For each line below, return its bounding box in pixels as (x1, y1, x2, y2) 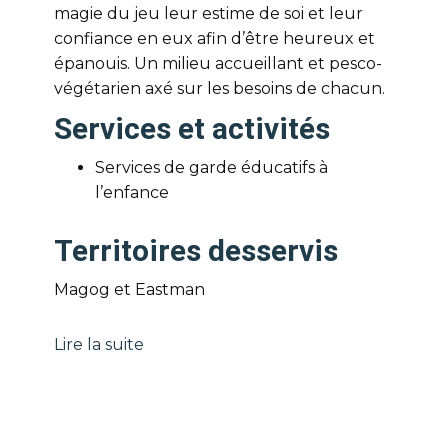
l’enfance (95, 183, 169, 202)
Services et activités (54, 111, 330, 146)
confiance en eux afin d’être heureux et (54, 29, 375, 48)
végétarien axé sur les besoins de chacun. (54, 79, 385, 98)
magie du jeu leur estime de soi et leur (54, 4, 363, 23)
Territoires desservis (54, 233, 338, 268)
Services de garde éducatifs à (95, 158, 328, 177)
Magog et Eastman (54, 280, 205, 299)
